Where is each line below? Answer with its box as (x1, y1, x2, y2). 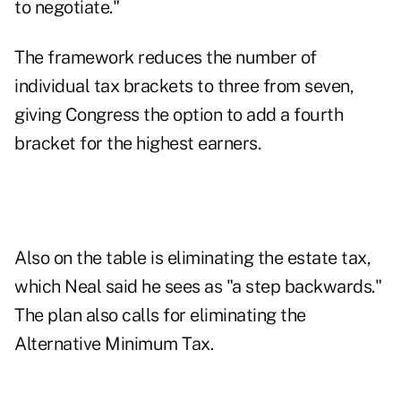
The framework (14, 47, 138, 69)
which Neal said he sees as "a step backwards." (14, 276, 381, 298)
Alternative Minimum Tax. (14, 333, 213, 355)
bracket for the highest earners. (14, 132, 260, 155)
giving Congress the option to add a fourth (14, 104, 343, 126)
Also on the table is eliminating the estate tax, (14, 247, 371, 269)
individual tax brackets (14, 75, 193, 98)
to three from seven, (192, 75, 354, 98)
